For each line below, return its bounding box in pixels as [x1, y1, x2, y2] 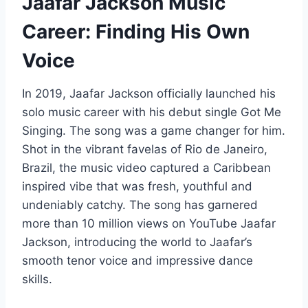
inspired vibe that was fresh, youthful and [22, 179, 252, 193]
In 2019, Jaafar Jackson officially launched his [22, 86, 276, 100]
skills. [22, 272, 52, 286]
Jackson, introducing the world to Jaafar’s [22, 234, 252, 249]
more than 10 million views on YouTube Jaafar [22, 216, 276, 230]
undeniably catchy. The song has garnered [22, 197, 258, 212]
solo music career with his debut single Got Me [22, 104, 281, 119]
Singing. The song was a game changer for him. [22, 123, 285, 137]
